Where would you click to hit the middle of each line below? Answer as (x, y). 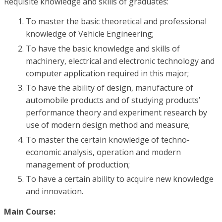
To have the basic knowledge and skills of (103, 48)
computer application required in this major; (107, 73)
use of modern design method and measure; (108, 125)
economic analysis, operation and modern (103, 152)
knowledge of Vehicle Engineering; (90, 34)
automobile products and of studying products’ (113, 100)
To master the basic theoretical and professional (116, 22)
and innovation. (55, 191)
